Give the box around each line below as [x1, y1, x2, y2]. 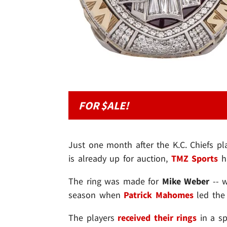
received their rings [118, 212, 197, 224]
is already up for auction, [68, 153, 171, 165]
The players [68, 212, 118, 224]
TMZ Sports [171, 153, 218, 165]
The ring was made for [68, 175, 162, 187]
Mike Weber [162, 175, 213, 187]
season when [68, 189, 124, 201]
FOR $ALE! [79, 98, 129, 113]
